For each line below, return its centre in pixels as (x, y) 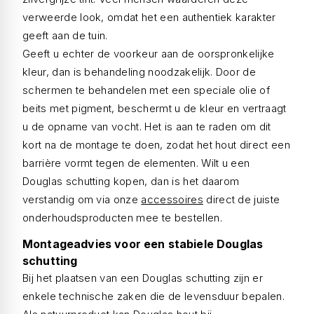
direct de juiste (241, 199)
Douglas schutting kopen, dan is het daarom (131, 181)
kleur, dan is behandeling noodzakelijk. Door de (139, 72)
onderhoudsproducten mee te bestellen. (122, 218)
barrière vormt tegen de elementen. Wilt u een (136, 163)
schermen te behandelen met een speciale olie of (146, 90)
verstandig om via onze (82, 199)
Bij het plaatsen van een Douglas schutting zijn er (143, 278)
